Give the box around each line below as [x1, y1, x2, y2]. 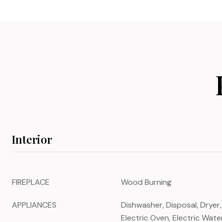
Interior [12, 132, 52, 147]
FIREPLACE [12, 177, 50, 187]
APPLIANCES [12, 200, 56, 210]
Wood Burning [121, 177, 171, 187]
